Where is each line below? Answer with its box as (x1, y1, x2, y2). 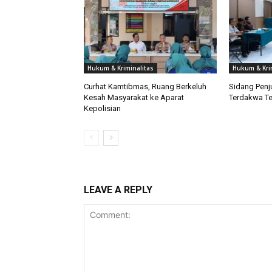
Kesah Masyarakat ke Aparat (84, 93, 184, 103)
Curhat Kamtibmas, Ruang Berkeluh (84, 82, 206, 92)
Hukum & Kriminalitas (87, 64, 154, 73)
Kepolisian (84, 104, 121, 114)
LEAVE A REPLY (84, 184, 152, 196)
